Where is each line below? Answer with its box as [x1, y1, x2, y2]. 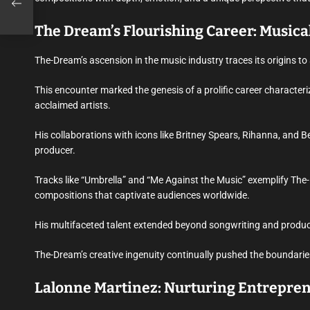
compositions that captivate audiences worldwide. [35, 190, 250, 201]
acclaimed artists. [35, 100, 111, 111]
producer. [35, 145, 75, 156]
